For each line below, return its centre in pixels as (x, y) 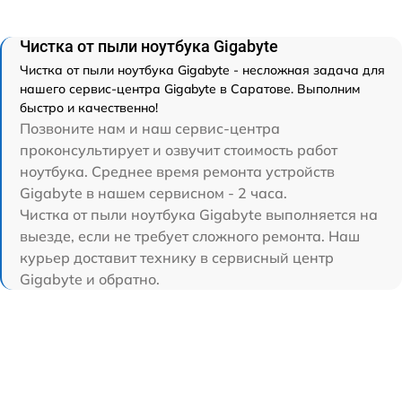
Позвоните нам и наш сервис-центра (150, 128)
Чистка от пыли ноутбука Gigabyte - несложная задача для (202, 70)
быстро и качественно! (89, 107)
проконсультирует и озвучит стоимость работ (179, 149)
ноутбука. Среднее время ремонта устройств (177, 171)
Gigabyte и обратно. (90, 279)
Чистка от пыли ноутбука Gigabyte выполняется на (199, 214)
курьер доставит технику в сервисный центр (177, 257)
